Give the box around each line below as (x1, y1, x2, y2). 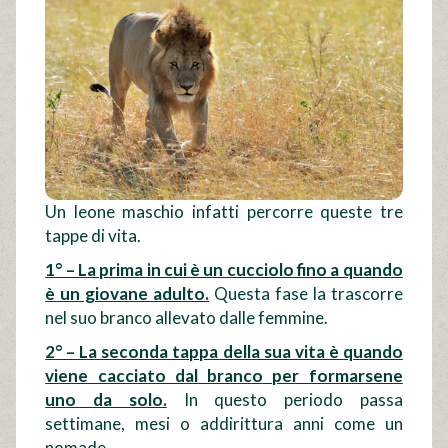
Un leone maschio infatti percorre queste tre (45, 201, 403, 223)
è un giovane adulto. (45, 283, 210, 305)
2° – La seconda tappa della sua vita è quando (45, 341, 403, 363)
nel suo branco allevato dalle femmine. (45, 307, 329, 329)
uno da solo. (45, 389, 167, 411)
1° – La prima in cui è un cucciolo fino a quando (45, 259, 403, 281)
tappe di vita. (45, 225, 142, 247)
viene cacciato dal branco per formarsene (45, 365, 403, 387)
